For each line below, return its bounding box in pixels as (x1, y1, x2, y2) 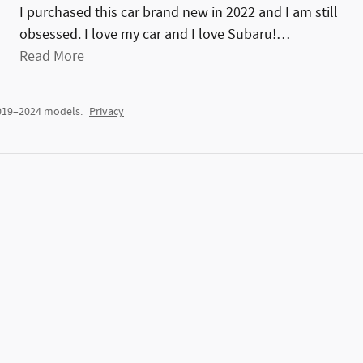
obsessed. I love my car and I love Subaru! (19, 25, 276, 45)
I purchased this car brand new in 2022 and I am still (19, 3, 338, 23)
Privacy (89, 105, 124, 120)
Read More (28, 47, 84, 67)
